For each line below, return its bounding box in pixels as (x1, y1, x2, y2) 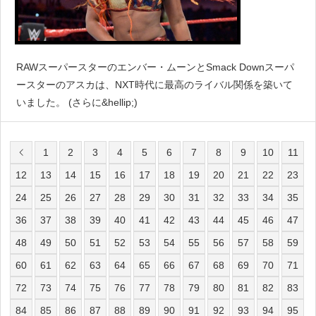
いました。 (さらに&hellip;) (16, 97, 138, 109)
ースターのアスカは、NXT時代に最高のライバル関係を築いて (16, 79, 293, 91)
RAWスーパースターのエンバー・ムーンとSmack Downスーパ (16, 61, 294, 73)
